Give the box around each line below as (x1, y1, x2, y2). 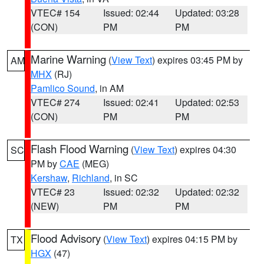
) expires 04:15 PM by (147, 232, 237, 246)
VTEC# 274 (31, 95, 80, 109)
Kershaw (31, 171, 67, 184)
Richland (72, 171, 110, 184)
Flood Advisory (31, 230, 101, 246)
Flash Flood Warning (31, 141, 128, 156)
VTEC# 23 (31, 185, 75, 199)
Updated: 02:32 (175, 185, 240, 199)
